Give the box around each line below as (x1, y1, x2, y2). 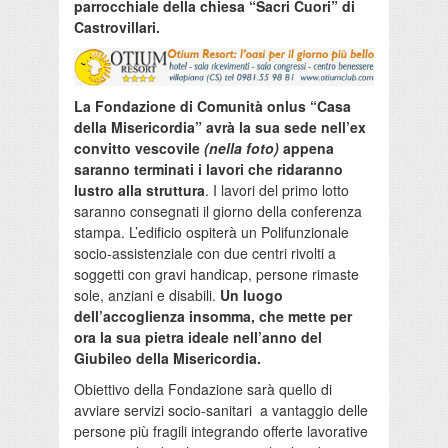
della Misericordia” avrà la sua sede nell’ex (74, 117, 366, 138)
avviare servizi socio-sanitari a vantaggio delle (74, 400, 368, 421)
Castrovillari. (74, 16, 160, 37)
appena (279, 138, 334, 159)
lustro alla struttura (74, 180, 205, 201)
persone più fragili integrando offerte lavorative (74, 421, 368, 442)
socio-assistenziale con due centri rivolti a (74, 243, 336, 264)
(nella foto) (204, 138, 279, 159)
